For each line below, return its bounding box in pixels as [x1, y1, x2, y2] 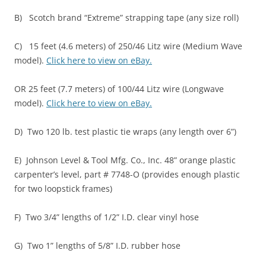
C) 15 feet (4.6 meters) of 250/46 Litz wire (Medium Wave [14, 40, 242, 52]
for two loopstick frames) [14, 182, 112, 194]
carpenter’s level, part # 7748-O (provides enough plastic [14, 168, 240, 180]
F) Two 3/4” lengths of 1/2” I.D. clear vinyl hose [14, 211, 199, 223]
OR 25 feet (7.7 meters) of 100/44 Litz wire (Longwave [14, 83, 224, 94]
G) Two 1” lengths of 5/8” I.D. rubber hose [14, 239, 180, 251]
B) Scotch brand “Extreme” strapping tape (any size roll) [14, 11, 239, 23]
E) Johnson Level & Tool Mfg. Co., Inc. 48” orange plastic [14, 154, 236, 166]
